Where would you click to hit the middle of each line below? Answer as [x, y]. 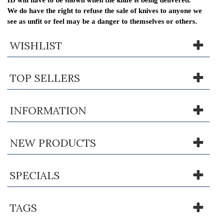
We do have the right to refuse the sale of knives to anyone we [105, 10]
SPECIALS [35, 175]
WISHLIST [36, 45]
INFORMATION [48, 110]
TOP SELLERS [45, 78]
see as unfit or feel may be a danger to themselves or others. [102, 21]
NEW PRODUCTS [53, 143]
